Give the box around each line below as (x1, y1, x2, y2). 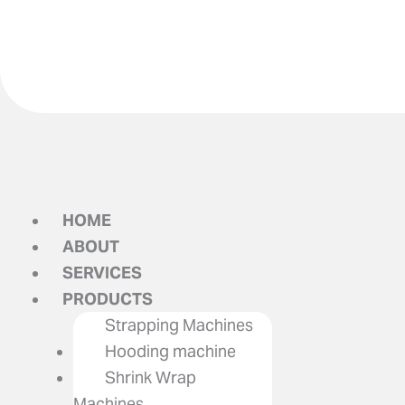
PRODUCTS (62, 288, 153, 309)
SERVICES (62, 262, 142, 283)
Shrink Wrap (105, 367, 196, 388)
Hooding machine (105, 341, 236, 362)
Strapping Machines (105, 315, 253, 335)
